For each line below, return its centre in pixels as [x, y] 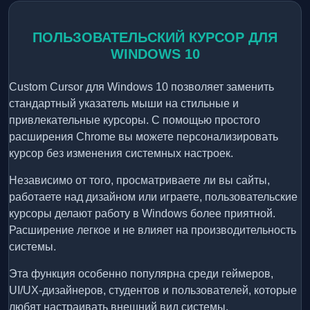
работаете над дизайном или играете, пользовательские [153, 197]
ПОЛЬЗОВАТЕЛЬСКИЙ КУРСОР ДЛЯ [155, 38]
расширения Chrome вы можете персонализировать [144, 137]
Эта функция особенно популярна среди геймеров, [141, 274]
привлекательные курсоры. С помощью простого [135, 120]
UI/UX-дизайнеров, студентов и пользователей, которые [153, 291]
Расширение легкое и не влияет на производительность [153, 230]
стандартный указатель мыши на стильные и [124, 104]
